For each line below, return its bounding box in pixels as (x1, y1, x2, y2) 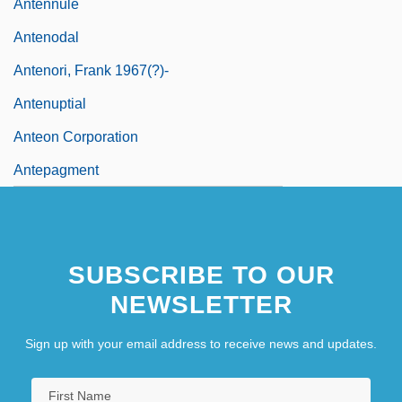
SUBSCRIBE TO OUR (67, 260, 335, 289)
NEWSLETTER (109, 290, 293, 319)
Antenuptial (13, 95, 86, 111)
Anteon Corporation (13, 128, 138, 144)
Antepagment (13, 162, 99, 178)
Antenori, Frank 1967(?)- (13, 62, 169, 78)
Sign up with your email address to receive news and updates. (25, 336, 377, 351)
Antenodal (13, 29, 79, 45)
